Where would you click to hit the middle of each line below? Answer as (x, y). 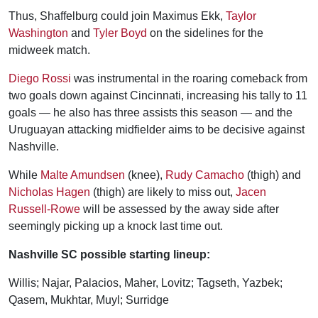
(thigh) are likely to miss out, (163, 192)
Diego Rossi (40, 78)
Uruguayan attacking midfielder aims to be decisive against (157, 130)
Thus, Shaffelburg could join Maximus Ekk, (117, 16)
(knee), (145, 175)
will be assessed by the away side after (180, 209)
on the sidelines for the (205, 33)
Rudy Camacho (205, 175)
